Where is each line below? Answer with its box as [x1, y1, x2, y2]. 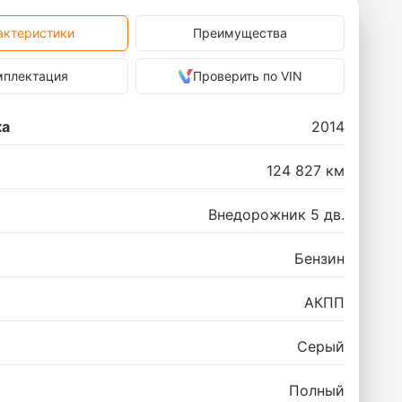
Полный [289, 381, 345, 399]
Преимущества [193, 25, 287, 40]
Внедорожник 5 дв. [208, 205, 345, 223]
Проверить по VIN [192, 68, 302, 83]
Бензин [294, 249, 345, 267]
